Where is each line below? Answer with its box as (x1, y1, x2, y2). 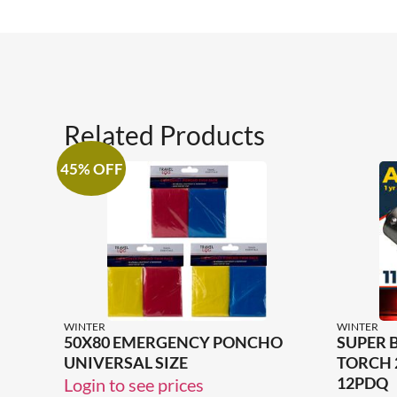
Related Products (64, 118, 265, 151)
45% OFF (59, 159, 123, 178)
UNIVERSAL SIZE (64, 353, 188, 373)
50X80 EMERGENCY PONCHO (64, 332, 283, 353)
